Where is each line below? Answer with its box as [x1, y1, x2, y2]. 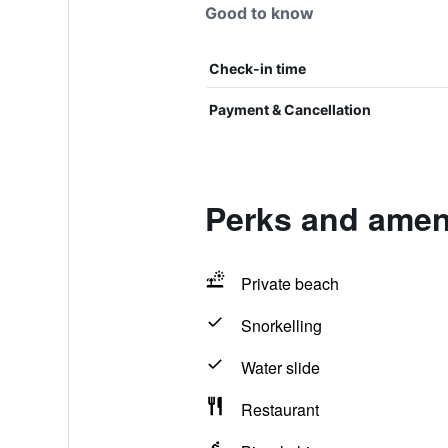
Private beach [240, 272, 339, 295]
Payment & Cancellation [208, 101, 371, 118]
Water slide [240, 356, 320, 379]
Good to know [204, 3, 314, 23]
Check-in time [208, 60, 306, 77]
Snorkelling [240, 314, 322, 337]
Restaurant [240, 398, 319, 421]
